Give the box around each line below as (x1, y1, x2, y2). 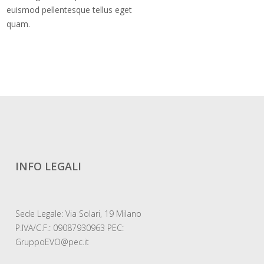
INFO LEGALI (15, 159, 81, 173)
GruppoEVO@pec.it (15, 236, 89, 247)
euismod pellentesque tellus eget (6, 4, 132, 15)
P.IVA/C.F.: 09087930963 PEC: (15, 222, 124, 233)
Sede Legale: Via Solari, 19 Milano (15, 208, 141, 219)
